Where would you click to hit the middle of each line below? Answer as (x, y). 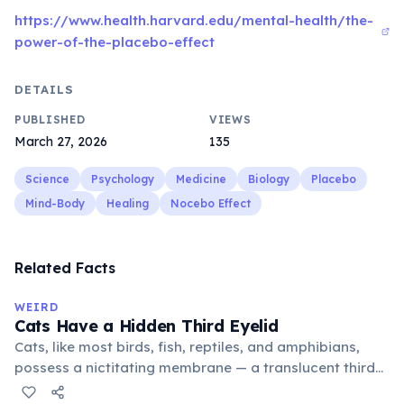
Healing (128, 203)
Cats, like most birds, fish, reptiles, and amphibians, (187, 347)
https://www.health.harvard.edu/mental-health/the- (194, 20)
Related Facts (65, 268)
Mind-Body (55, 203)
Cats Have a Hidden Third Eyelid (147, 326)
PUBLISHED (50, 119)
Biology (269, 179)
